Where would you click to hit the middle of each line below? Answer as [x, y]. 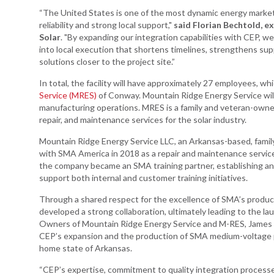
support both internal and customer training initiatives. [143, 177]
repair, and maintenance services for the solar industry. [143, 119]
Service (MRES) [68, 95]
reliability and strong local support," [106, 24]
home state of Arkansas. [86, 248]
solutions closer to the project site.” [107, 61]
